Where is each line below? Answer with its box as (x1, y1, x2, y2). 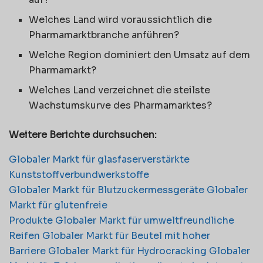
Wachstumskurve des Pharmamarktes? (29, 99, 213, 112)
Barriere (9, 244, 48, 257)
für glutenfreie (38, 198, 107, 211)
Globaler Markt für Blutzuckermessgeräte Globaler (9, 183, 248, 196)
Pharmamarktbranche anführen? (29, 28, 180, 41)
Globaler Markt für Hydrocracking (48, 244, 209, 257)
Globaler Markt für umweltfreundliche (55, 214, 234, 227)
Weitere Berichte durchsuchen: (9, 128, 157, 141)
